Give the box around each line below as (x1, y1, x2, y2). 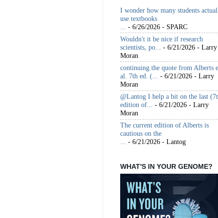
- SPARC (160, 22, 187, 31)
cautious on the (120, 129, 162, 138)
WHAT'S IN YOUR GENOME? (120, 162, 213, 170)
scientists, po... (120, 43, 161, 51)
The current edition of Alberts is (120, 121, 209, 129)
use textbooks (120, 14, 157, 22)
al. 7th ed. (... (120, 72, 158, 80)
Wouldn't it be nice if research (120, 35, 203, 43)
